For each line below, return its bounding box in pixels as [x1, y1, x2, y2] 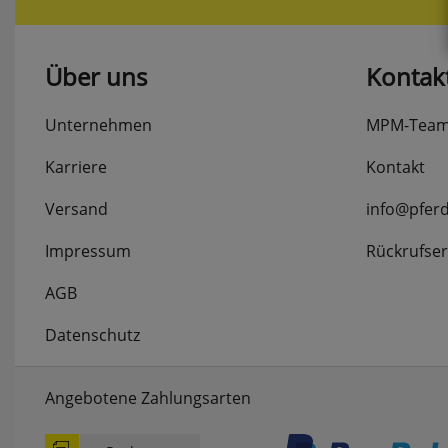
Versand [45, 197, 108, 220]
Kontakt [366, 155, 425, 178]
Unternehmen [45, 113, 152, 136]
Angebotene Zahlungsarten [45, 386, 251, 409]
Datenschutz [45, 323, 140, 346]
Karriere [45, 155, 107, 178]
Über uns [45, 59, 147, 93]
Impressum [45, 239, 131, 262]
